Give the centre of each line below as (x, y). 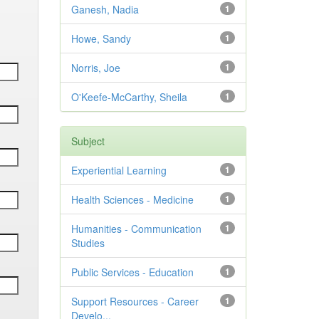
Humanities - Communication (136, 229)
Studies (88, 243)
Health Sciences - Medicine (132, 199)
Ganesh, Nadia (105, 9)
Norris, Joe (95, 68)
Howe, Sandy (101, 38)
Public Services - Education (132, 272)
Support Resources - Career (135, 301)
